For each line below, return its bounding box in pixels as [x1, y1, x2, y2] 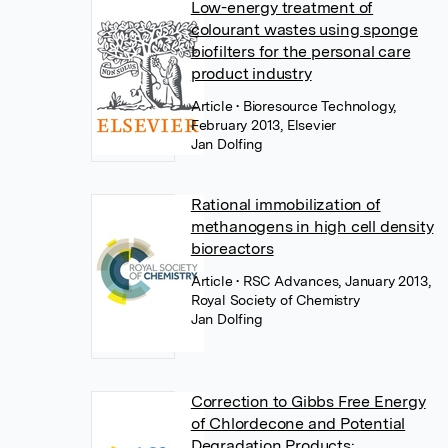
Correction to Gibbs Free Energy [190, 391, 426, 411]
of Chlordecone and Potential [190, 413, 406, 433]
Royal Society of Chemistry [190, 291, 360, 308]
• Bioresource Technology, [236, 97, 397, 114]
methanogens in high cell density [190, 216, 434, 236]
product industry [190, 63, 312, 83]
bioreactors [190, 238, 274, 258]
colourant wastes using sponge [190, 19, 418, 39]
